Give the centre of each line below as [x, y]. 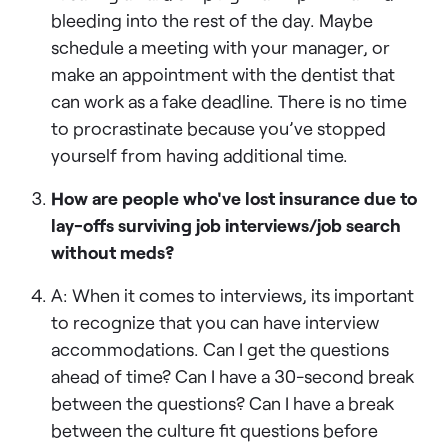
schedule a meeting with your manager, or [221, 46]
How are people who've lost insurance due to [234, 197]
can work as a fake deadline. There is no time [229, 100]
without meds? [113, 251]
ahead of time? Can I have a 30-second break [233, 375]
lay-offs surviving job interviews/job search [226, 224]
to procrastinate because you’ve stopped [219, 127]
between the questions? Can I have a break [223, 402]
